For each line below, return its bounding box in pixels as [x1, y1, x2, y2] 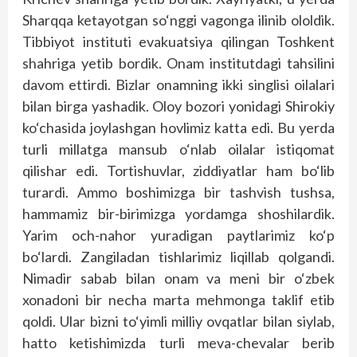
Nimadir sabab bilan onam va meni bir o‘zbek [22, 269, 335, 287]
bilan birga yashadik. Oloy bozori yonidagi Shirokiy [22, 97, 335, 115]
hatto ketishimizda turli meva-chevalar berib [22, 334, 335, 351]
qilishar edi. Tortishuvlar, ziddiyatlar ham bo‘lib [22, 162, 335, 179]
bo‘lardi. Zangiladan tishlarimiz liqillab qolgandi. [22, 248, 335, 265]
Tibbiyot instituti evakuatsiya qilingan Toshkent [22, 33, 335, 50]
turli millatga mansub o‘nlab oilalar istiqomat [22, 140, 335, 158]
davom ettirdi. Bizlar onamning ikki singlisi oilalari [22, 76, 335, 93]
